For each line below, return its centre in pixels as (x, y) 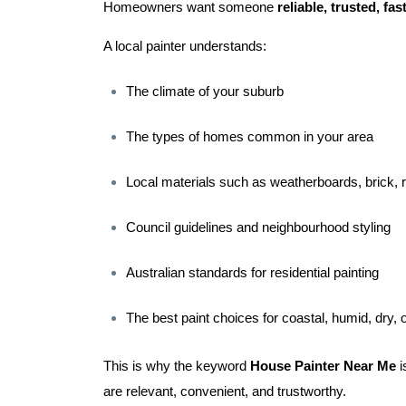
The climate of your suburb (205, 92)
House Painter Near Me (323, 366)
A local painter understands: (185, 46)
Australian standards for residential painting (252, 273)
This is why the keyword (177, 366)
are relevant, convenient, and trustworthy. (225, 391)
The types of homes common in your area (250, 137)
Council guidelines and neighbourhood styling (258, 227)
